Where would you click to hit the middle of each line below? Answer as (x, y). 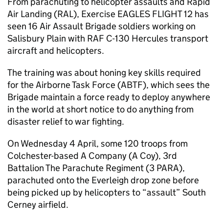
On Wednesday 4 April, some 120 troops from (98, 143)
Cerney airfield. (38, 205)
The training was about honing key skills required (104, 73)
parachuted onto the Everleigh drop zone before (103, 180)
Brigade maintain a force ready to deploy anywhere (109, 97)
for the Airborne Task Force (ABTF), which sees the (109, 85)
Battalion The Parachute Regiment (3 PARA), (96, 168)
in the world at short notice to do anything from (100, 109)
